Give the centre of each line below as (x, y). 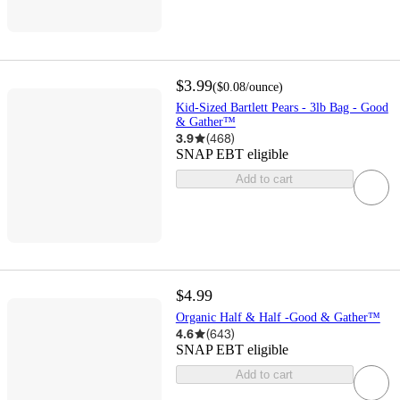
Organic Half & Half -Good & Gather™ (278, 318)
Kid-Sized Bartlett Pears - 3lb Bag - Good (282, 108)
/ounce (262, 87)
